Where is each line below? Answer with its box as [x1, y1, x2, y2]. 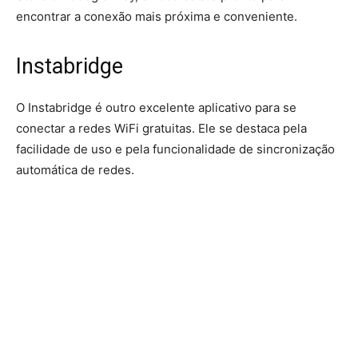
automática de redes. [16, 162, 134, 177]
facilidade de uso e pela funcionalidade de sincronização [16, 141, 335, 157]
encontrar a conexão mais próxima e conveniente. [16, 9, 297, 24]
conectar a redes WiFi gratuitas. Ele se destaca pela [16, 121, 307, 136]
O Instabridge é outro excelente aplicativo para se [16, 100, 296, 115]
